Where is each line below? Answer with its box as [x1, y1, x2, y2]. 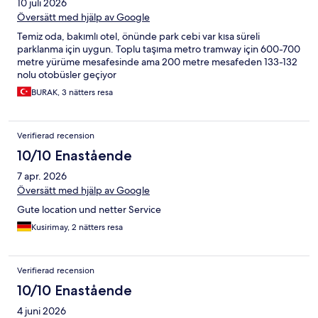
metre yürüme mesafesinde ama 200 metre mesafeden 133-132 [17, 55, 297, 69]
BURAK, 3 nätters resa [31, 87, 113, 99]
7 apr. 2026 [17, 170, 67, 183]
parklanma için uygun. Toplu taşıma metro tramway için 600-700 [17, 43, 300, 56]
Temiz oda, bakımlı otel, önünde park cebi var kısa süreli [17, 30, 260, 43]
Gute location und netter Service [17, 203, 161, 216]
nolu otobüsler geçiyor [17, 68, 116, 82]
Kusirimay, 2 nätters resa [31, 221, 123, 234]
